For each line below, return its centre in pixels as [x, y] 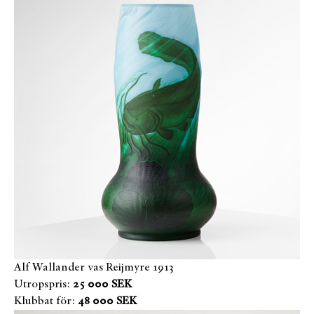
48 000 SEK [107, 302]
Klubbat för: [45, 302]
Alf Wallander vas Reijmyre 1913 [94, 268]
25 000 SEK [102, 285]
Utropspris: [42, 285]
